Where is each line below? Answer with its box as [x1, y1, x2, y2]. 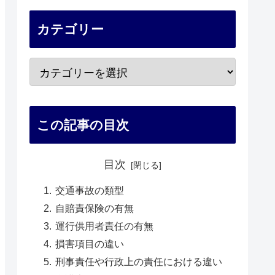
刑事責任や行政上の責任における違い [55, 255, 222, 267]
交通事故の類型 [55, 184, 124, 196]
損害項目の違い [55, 238, 124, 249]
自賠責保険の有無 [55, 202, 134, 214]
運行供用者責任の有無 [55, 220, 153, 231]
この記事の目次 [37, 117, 129, 132]
